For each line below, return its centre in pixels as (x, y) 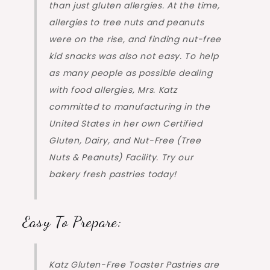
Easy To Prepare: (72, 222)
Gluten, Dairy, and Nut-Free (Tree (125, 141)
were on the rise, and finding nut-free (135, 39)
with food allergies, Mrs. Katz (113, 90)
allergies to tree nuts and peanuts (127, 23)
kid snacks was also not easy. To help (134, 56)
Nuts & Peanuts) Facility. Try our (121, 158)
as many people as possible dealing (131, 73)
